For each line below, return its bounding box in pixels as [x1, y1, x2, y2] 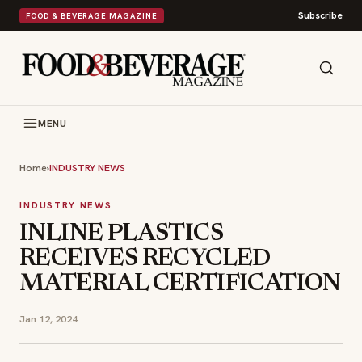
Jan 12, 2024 [19, 312, 78, 326]
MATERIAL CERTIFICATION [19, 272, 341, 297]
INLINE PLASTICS [19, 222, 223, 246]
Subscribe [298, 9, 343, 22]
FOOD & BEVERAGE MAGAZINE [26, 10, 158, 21]
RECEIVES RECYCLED [19, 247, 271, 271]
